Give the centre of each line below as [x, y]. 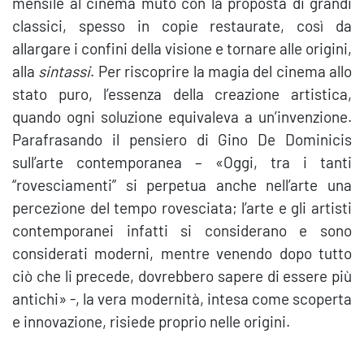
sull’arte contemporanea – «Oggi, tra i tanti [182, 162]
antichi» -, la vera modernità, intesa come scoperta [182, 299]
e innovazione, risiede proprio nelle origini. [151, 321]
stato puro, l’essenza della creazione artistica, [182, 94]
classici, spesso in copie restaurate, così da [182, 26]
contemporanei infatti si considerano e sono [182, 230]
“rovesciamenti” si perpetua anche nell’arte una [182, 185]
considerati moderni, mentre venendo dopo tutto [182, 253]
